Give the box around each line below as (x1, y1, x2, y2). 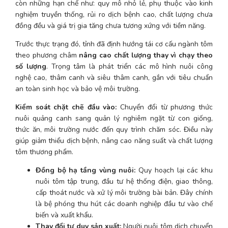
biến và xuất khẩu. (36, 210, 93, 220)
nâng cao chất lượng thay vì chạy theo (79, 50, 213, 60)
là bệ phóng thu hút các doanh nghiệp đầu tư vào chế (36, 198, 213, 209)
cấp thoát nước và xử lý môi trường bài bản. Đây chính (36, 187, 213, 197)
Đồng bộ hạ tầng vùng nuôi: (36, 165, 136, 175)
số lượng (15, 61, 46, 71)
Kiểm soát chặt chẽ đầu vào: (15, 102, 117, 112)
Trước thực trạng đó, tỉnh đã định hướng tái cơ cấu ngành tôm (15, 39, 213, 49)
